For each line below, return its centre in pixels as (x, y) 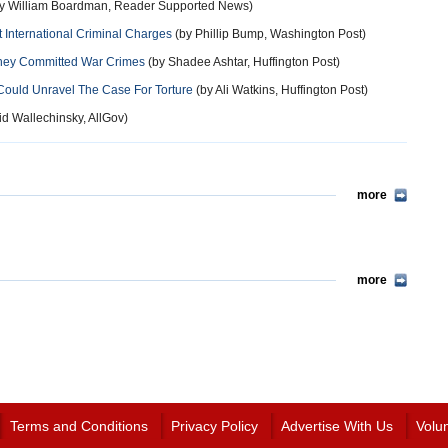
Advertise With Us (336, 426)
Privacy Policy (214, 426)
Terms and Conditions (78, 426)
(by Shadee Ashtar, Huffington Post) (242, 62)
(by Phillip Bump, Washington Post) (269, 34)
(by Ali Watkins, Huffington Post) (280, 90)
